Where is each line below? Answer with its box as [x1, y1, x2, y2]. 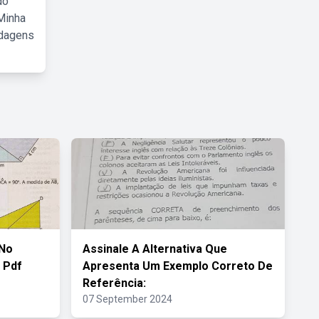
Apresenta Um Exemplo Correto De [83, 259, 273, 273]
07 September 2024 [83, 293, 172, 305]
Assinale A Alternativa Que [83, 242, 227, 256]
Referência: [83, 276, 146, 290]
